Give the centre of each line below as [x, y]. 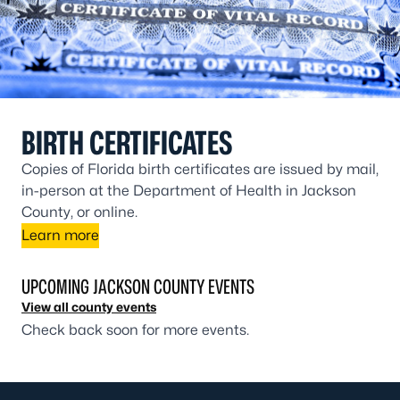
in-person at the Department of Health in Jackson [189, 190]
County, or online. [79, 212]
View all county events [89, 306]
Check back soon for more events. [135, 329]
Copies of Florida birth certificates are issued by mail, [200, 169]
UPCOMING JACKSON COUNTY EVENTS [138, 286]
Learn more [60, 235]
